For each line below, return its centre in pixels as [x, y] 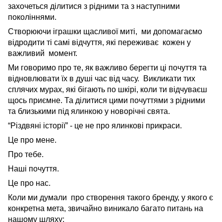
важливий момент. [43, 53]
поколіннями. [32, 17]
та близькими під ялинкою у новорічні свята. [89, 111]
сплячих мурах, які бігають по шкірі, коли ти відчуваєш [108, 89]
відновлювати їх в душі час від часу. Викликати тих [102, 79]
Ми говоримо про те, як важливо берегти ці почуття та [107, 68]
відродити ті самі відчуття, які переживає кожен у [99, 42]
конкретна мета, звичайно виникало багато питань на [106, 208]
